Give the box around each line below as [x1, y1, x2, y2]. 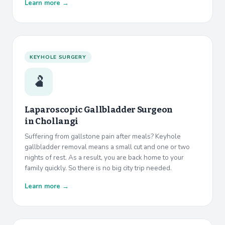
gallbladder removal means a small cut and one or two [25, 142, 190, 152]
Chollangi [35, 116, 78, 127]
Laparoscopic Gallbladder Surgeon [25, 104, 173, 116]
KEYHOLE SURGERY [30, 53, 86, 61]
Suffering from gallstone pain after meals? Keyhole [25, 132, 181, 142]
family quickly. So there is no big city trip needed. [25, 163, 172, 173]
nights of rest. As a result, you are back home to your [25, 153, 184, 163]
